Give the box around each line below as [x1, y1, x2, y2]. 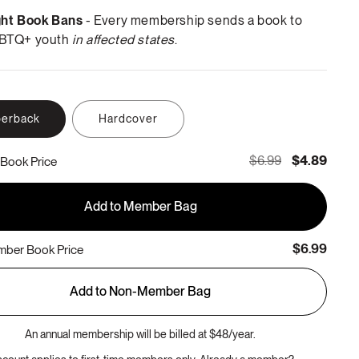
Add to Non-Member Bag [70, 284, 212, 299]
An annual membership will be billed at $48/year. [25, 328, 256, 341]
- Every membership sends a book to [83, 13, 303, 28]
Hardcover [99, 112, 159, 125]
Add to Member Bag [83, 199, 197, 214]
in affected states [72, 32, 175, 47]
